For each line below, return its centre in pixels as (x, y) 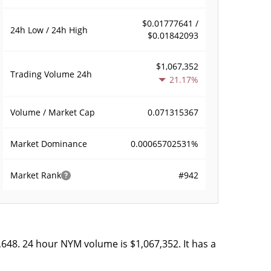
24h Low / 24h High (49, 30)
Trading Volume (44, 74)
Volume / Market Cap (53, 112)
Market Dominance (49, 144)
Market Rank (36, 175)
